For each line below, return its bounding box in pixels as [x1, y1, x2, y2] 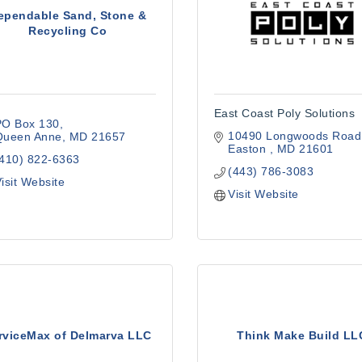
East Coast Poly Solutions [213, 107, 356, 120]
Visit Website [228, 187, 299, 200]
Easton [228, 142, 270, 155]
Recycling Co [28, 23, 107, 37]
